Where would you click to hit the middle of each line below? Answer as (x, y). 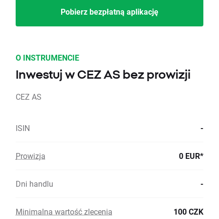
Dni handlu (34, 184)
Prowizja (31, 156)
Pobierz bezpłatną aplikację (109, 12)
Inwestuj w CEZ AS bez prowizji (103, 75)
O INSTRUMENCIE (47, 58)
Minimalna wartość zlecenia (64, 212)
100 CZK (188, 212)
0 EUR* (191, 156)
